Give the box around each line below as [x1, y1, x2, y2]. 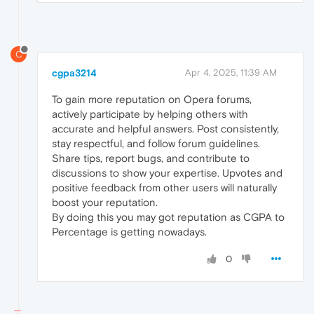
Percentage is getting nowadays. [52, 225, 207, 238]
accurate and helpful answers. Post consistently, [52, 122, 279, 135]
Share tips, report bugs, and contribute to [52, 151, 250, 164]
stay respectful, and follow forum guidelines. [52, 137, 260, 149]
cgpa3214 [52, 67, 97, 78]
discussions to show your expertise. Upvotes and [52, 166, 282, 179]
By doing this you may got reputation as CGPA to [52, 210, 285, 223]
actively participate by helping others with [52, 107, 248, 120]
